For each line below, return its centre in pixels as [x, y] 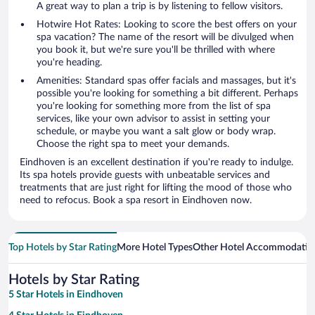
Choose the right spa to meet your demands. [133, 144]
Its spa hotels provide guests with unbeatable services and [26, 175]
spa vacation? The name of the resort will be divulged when [165, 38]
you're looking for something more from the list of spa [154, 107]
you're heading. [69, 63]
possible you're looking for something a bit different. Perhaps [167, 94]
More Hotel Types [155, 248]
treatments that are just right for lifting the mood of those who [156, 188]
